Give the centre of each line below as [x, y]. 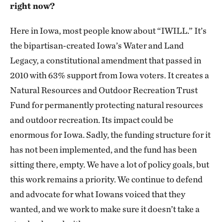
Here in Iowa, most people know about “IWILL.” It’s [108, 31]
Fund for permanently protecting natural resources [107, 105]
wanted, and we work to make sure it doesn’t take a [105, 209]
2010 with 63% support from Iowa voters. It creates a [110, 75]
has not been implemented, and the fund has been [103, 150]
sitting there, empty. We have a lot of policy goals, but [110, 165]
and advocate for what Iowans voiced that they [98, 194]
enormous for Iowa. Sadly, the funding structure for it [110, 135]
